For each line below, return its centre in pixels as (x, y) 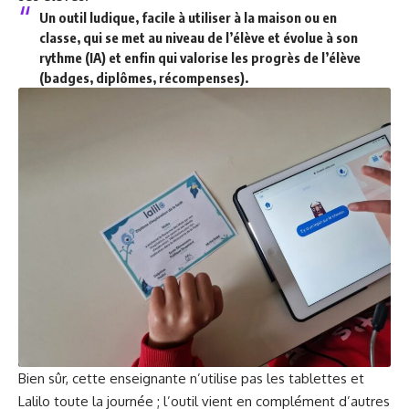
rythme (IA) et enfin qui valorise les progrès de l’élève (199, 57)
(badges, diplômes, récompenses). (143, 77)
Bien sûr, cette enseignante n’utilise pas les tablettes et (191, 378)
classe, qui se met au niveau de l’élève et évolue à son (198, 37)
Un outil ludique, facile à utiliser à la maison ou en (188, 17)
